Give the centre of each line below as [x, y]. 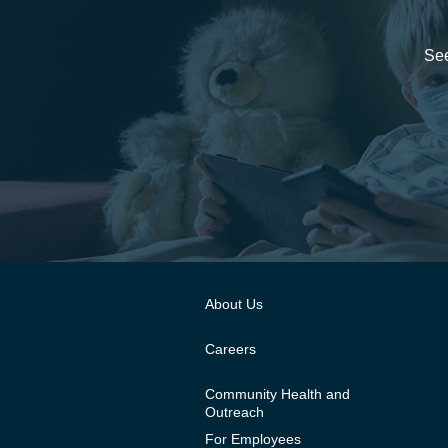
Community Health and [277, 393]
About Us [234, 303]
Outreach [234, 411]
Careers [230, 348]
